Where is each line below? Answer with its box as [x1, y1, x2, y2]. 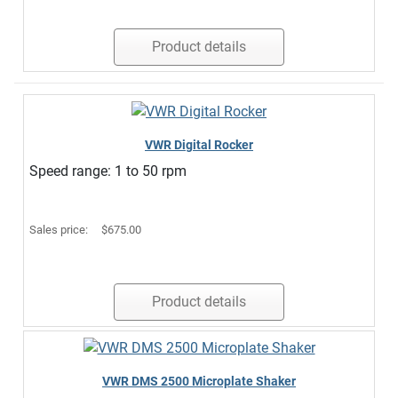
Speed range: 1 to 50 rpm [29, 163, 187, 180]
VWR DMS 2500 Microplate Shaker [102, 373, 296, 388]
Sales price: [29, 223, 91, 237]
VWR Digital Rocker [145, 138, 253, 153]
